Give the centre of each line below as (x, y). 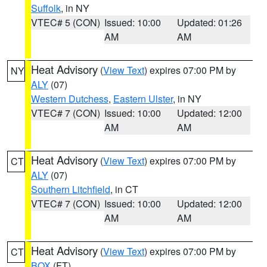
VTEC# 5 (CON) (66, 22)
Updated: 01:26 (210, 22)
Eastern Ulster (143, 99)
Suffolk (46, 8)
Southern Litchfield (71, 189)
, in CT (124, 189)
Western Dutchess (70, 99)
